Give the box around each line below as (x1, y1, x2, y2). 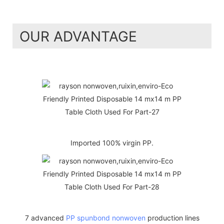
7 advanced (24, 213, 66, 222)
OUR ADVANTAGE (19, 27, 137, 45)
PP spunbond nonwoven (65, 213, 145, 222)
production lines (145, 213, 199, 222)
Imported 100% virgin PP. (70, 138, 153, 147)
